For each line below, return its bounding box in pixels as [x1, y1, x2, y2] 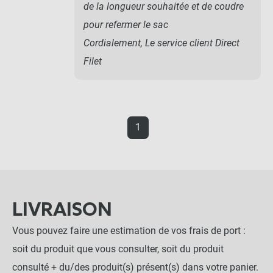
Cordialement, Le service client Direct [83, 37, 239, 49]
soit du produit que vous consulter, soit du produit [12, 243, 224, 255]
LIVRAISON [12, 199, 112, 222]
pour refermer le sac [83, 18, 168, 30]
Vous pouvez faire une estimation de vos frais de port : [12, 225, 246, 236]
